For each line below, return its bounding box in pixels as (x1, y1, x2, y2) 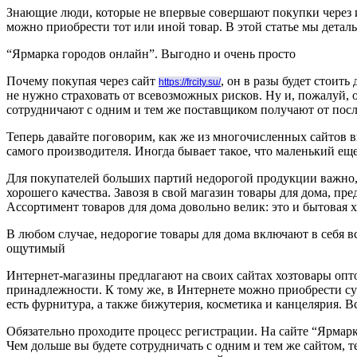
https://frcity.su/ (159, 76, 221, 88)
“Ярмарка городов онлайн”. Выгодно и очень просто (6, 47, 296, 61)
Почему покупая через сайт (6, 74, 159, 88)
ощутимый (6, 241, 65, 256)
